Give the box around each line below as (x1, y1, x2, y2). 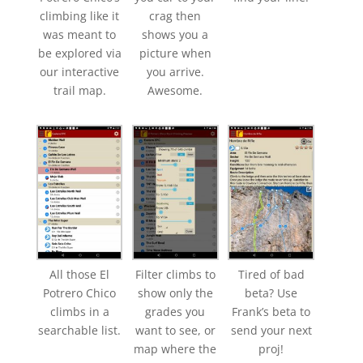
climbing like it (40, 7, 120, 23)
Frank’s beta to (232, 304, 311, 320)
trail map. (53, 82, 106, 98)
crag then (149, 7, 202, 23)
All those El (49, 267, 110, 283)
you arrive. (146, 63, 204, 79)
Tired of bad (237, 267, 305, 283)
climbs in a (49, 304, 109, 320)
